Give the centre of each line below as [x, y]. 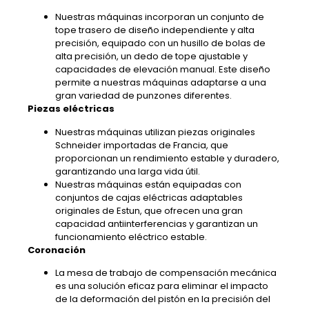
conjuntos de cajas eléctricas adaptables [149, 197]
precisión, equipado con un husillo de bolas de [160, 43]
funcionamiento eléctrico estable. [131, 237]
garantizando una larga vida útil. [128, 171]
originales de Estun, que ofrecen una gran [149, 210]
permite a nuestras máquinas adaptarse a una [161, 83]
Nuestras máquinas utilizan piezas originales [155, 132]
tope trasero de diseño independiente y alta [155, 30]
